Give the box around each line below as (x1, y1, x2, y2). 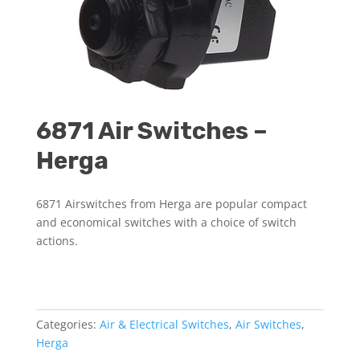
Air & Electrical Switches (99, 317, 229, 332)
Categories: (35, 317, 100, 332)
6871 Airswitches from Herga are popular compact (35, 196, 307, 211)
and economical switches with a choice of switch (35, 215, 297, 230)
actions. (35, 233, 78, 248)
